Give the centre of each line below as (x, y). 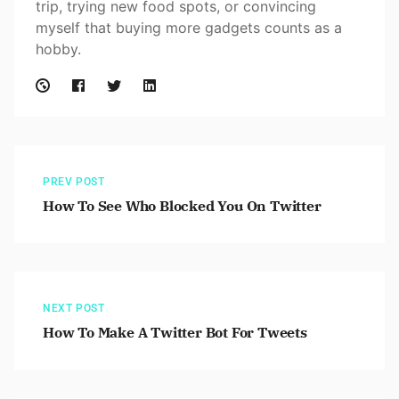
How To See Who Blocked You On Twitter (182, 206)
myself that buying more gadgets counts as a (189, 28)
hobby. (58, 49)
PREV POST (74, 182)
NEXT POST (74, 309)
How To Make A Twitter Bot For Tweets (175, 333)
